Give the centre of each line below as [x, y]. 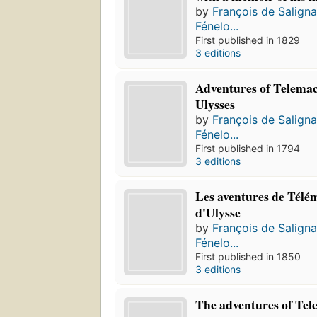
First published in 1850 [248, 257]
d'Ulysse [218, 213]
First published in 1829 [248, 40]
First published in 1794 [248, 149]
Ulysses [215, 104]
